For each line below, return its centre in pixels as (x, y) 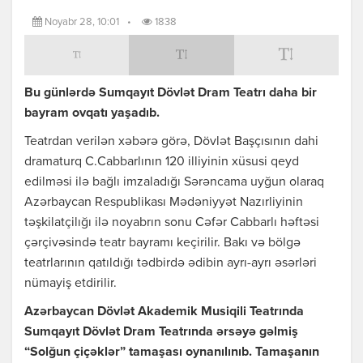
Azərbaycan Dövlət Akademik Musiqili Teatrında (164, 312)
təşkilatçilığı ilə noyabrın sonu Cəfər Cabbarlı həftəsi (172, 223)
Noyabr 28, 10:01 (81, 23)
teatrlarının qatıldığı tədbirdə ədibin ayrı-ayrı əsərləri (171, 264)
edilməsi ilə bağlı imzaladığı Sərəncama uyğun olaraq (174, 183)
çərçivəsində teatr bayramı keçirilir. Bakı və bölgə (162, 243)
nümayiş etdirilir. (70, 284)
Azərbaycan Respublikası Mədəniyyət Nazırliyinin (164, 203)
